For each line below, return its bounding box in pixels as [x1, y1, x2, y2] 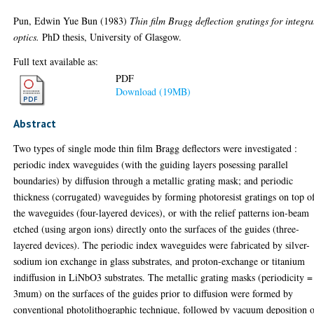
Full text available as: [13, 54, 99, 68]
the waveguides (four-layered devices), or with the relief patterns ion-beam [13, 206, 310, 219]
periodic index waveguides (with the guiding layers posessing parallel [13, 158, 289, 171]
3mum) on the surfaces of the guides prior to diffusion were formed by [13, 287, 294, 300]
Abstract [13, 116, 57, 130]
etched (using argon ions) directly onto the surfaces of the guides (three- [13, 222, 300, 235]
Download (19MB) [116, 85, 191, 99]
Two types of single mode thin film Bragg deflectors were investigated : [13, 142, 298, 155]
